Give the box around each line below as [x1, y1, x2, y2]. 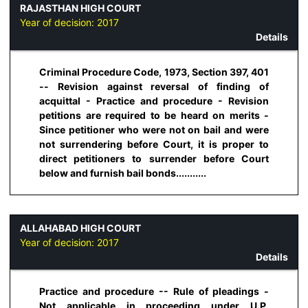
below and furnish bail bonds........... [39, 166, 206, 179]
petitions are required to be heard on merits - [39, 109, 269, 121]
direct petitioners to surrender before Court [39, 152, 269, 164]
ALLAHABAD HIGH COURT [20, 221, 141, 234]
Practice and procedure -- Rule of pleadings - [39, 285, 269, 298]
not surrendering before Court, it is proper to [39, 137, 269, 150]
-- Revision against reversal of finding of [39, 80, 269, 92]
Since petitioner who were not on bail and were [39, 123, 269, 135]
